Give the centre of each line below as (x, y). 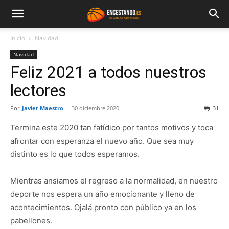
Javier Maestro (43, 108)
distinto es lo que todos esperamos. (75, 154)
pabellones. (31, 221)
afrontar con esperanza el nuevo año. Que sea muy (102, 141)
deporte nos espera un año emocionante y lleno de (102, 194)
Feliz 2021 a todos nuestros (108, 72)
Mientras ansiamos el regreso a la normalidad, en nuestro (114, 181)
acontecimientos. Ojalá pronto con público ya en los (103, 207)
